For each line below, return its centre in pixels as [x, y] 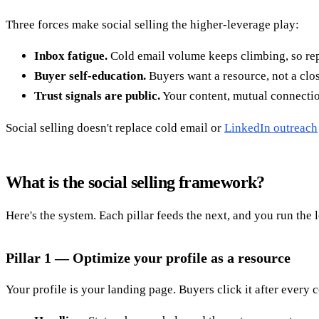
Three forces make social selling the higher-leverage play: [152, 25]
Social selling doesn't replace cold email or [115, 128]
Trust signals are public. [97, 96]
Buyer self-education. [90, 76]
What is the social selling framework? [135, 183]
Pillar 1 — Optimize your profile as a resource [148, 258]
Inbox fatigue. [71, 56]
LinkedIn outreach [271, 128]
